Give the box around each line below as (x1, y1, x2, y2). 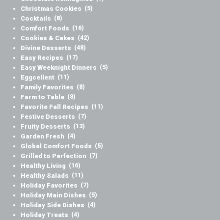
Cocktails (21, 14, 52, 22)
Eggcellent (21, 73, 55, 81)
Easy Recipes (21, 54, 64, 61)
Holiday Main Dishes (21, 191, 86, 199)
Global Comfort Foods (21, 142, 92, 150)
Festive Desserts (21, 112, 76, 120)
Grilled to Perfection (21, 152, 87, 160)
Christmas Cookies (21, 4, 82, 12)
